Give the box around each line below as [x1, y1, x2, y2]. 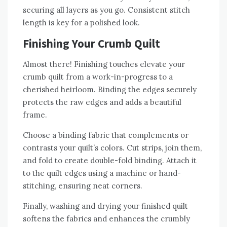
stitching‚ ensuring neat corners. [23, 181, 142, 191]
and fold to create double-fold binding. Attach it [23, 156, 197, 166]
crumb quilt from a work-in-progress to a [23, 72, 173, 82]
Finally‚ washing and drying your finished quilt [23, 201, 188, 211]
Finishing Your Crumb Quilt [23, 36, 160, 51]
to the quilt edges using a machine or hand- [23, 168, 181, 178]
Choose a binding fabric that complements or [23, 130, 188, 140]
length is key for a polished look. [23, 18, 140, 28]
